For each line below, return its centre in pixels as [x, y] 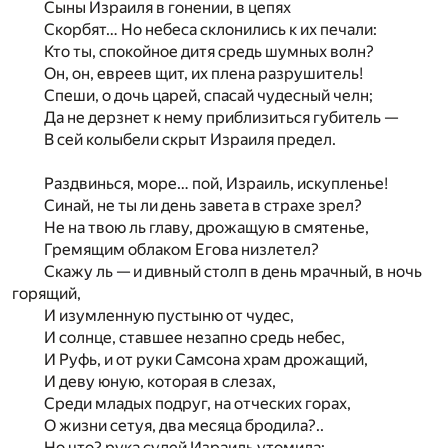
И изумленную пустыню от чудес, [169, 315]
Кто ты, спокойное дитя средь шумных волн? [209, 51]
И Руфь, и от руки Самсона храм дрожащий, [206, 359]
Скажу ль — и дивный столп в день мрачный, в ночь [233, 271]
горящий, [46, 293]
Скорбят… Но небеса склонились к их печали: [210, 29]
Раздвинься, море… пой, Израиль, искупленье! [216, 183]
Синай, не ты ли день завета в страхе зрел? [203, 205]
